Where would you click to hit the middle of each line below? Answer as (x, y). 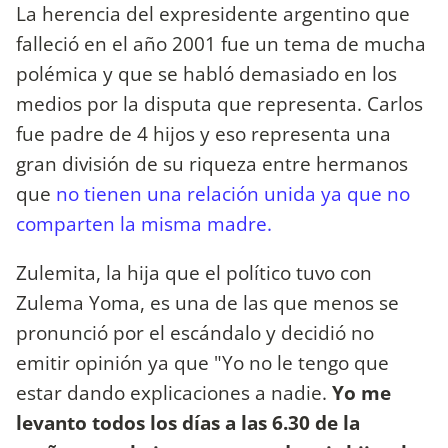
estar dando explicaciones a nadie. (171, 393)
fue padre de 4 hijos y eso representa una (203, 134)
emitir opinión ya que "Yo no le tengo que (202, 363)
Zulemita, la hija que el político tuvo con (194, 273)
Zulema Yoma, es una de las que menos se (207, 303)
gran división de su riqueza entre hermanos (212, 164)
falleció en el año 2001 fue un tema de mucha (221, 44)
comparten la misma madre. (146, 224)
